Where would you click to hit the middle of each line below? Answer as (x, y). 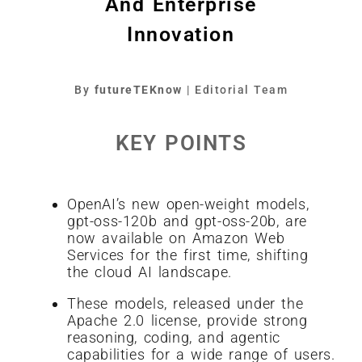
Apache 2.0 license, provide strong (187, 320)
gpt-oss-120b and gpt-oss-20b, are (187, 221)
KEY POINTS (181, 143)
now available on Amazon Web (176, 238)
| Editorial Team (235, 90)
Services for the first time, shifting (188, 255)
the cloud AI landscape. (149, 272)
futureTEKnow (138, 90)
